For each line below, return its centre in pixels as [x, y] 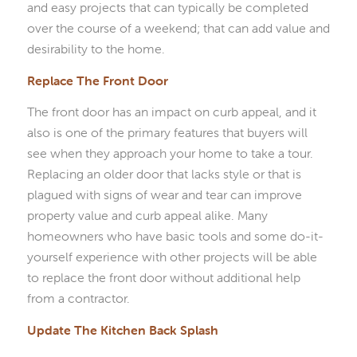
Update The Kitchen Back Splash [122, 330]
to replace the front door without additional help [163, 278]
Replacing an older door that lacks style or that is [164, 174]
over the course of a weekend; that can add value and [178, 28]
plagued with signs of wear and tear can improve [164, 195]
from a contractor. [78, 298]
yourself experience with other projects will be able [172, 257]
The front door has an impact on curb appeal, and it [171, 112]
